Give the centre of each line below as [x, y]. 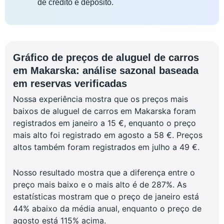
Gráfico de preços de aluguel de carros [106, 58]
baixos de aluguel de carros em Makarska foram [104, 111]
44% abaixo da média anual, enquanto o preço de [107, 209]
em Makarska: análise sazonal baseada [106, 71]
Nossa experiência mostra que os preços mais [100, 99]
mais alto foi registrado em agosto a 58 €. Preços [108, 135]
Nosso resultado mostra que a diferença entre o [104, 173]
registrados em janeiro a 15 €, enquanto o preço [104, 123]
